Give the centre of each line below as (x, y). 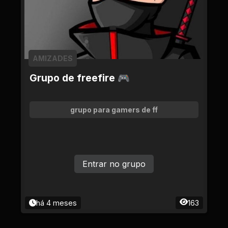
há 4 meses (56, 203)
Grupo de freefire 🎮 (80, 78)
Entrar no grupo (114, 164)
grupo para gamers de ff (114, 110)
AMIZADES (53, 58)
